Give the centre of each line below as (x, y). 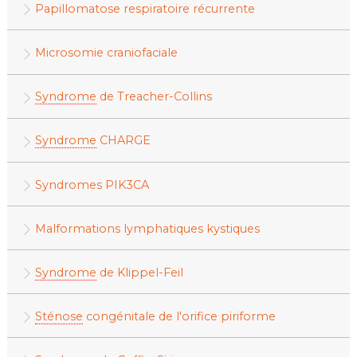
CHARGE (123, 141)
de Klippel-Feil (139, 272)
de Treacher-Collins (154, 97)
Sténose (59, 316)
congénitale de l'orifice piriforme (179, 316)
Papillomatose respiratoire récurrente (145, 9)
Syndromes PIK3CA (92, 184)
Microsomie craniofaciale (106, 53)
